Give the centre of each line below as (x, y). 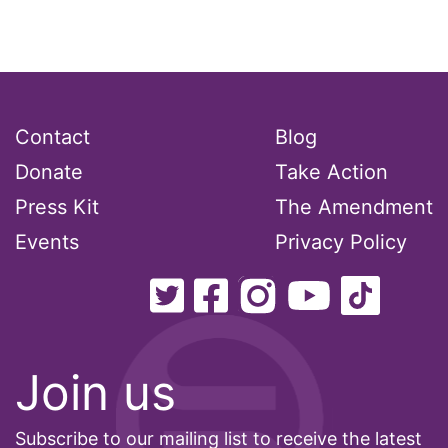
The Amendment (354, 207)
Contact (52, 137)
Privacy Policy (341, 242)
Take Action (331, 172)
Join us (95, 392)
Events (47, 242)
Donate (49, 172)
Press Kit (57, 207)
